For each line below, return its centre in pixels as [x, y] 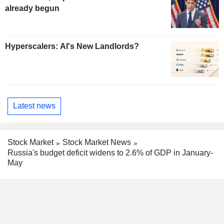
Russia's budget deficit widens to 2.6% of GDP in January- [110, 152]
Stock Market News [97, 142]
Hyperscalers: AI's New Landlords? [72, 46]
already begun [32, 8]
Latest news [34, 106]
